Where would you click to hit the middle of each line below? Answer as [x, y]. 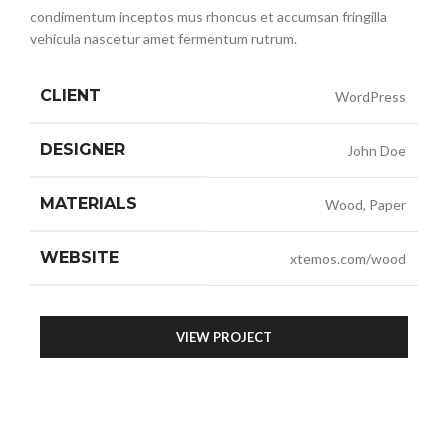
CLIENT [70, 95]
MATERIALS [88, 203]
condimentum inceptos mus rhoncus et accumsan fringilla [208, 16]
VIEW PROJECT [224, 336]
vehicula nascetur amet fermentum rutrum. [163, 38]
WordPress [370, 96]
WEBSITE [79, 257]
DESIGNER [82, 149]
